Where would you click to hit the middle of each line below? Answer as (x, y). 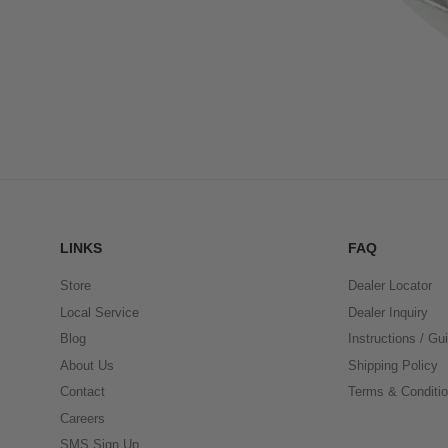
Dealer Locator (389, 286)
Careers (82, 418)
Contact (82, 392)
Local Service (99, 312)
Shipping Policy (392, 365)
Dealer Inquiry (387, 312)
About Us (87, 365)
